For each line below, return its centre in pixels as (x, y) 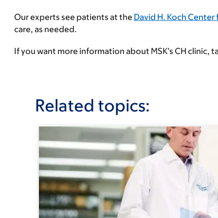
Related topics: (92, 105)
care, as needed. (46, 29)
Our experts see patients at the (74, 17)
